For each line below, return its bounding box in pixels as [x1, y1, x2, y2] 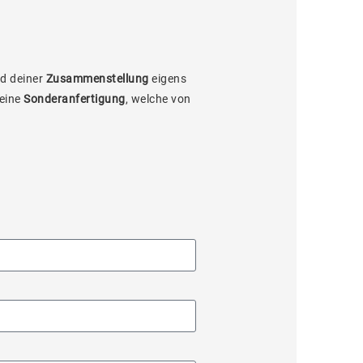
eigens [148, 72, 186, 85]
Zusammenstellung [45, 72, 149, 85]
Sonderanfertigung [23, 92, 126, 105]
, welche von [125, 92, 191, 105]
